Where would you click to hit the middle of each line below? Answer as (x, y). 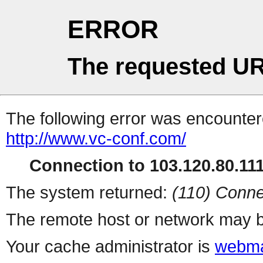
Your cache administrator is (110, 247)
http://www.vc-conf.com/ (96, 139)
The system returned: (89, 193)
